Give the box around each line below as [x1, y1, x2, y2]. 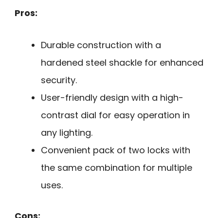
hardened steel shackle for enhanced [41, 56, 203, 69]
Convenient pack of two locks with [41, 144, 190, 157]
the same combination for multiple [41, 162, 192, 174]
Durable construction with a [41, 39, 161, 52]
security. [41, 74, 77, 87]
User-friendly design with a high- [41, 91, 183, 104]
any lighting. [41, 127, 92, 139]
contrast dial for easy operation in [41, 109, 190, 122]
